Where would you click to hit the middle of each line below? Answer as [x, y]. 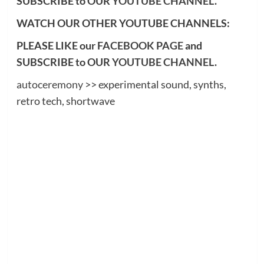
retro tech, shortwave [65, 100]
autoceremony [49, 84]
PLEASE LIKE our [57, 45]
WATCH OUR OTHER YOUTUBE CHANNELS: [123, 23]
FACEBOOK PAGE [140, 45]
